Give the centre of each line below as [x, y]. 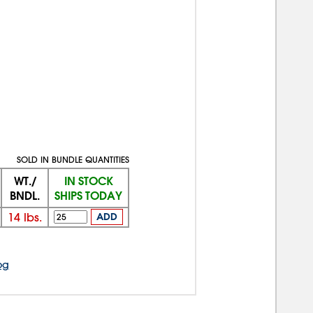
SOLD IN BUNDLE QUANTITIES [73, 159]
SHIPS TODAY [88, 195]
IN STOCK [88, 180]
